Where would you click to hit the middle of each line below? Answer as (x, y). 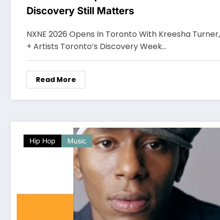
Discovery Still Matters (80, 11)
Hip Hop (42, 140)
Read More (56, 79)
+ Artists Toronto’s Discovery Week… (96, 46)
